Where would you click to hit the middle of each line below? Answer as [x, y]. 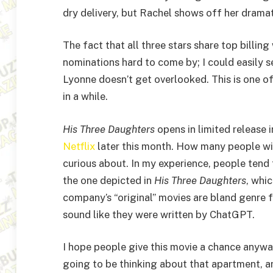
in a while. [85, 97]
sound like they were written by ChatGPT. [159, 214]
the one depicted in [108, 180]
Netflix [79, 146]
